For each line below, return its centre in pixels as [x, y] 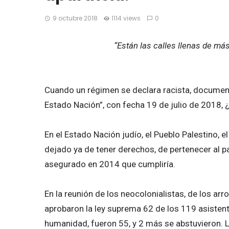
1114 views [126, 18]
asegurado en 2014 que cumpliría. [110, 164]
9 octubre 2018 [75, 18]
